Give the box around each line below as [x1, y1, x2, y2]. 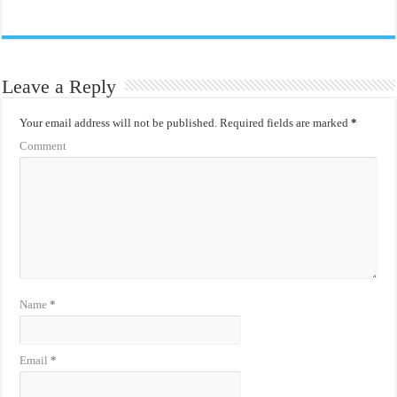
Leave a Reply [2, 74, 117, 97]
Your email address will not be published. [19, 115, 218, 129]
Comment [19, 138, 67, 152]
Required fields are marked [217, 115, 352, 129]
